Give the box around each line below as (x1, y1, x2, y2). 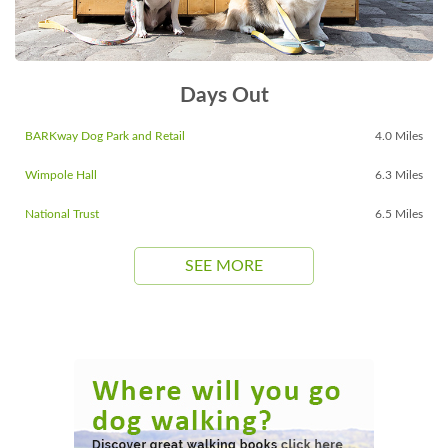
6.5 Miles (375, 207, 423, 220)
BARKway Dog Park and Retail (25, 129, 185, 142)
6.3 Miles (375, 168, 423, 181)
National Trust (25, 207, 99, 220)
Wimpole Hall (25, 168, 97, 181)
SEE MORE (185, 257, 263, 274)
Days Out (179, 84, 269, 106)
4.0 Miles (375, 129, 423, 142)
